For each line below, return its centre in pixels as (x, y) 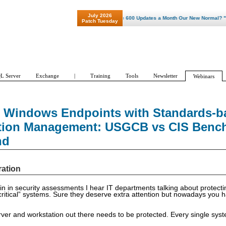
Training (100, 76)
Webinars (204, 76)
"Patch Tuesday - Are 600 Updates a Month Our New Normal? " (136, 18)
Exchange (47, 76)
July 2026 (100, 15)
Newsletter (165, 76)
